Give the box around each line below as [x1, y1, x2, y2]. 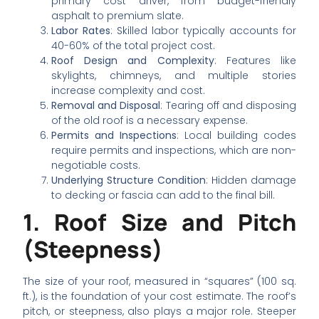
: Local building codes [177, 128, 296, 142]
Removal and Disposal [51, 98, 161, 113]
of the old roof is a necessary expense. [51, 113, 249, 127]
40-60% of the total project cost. [51, 38, 216, 53]
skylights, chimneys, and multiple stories [51, 68, 296, 83]
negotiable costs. [51, 158, 141, 172]
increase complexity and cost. [51, 83, 206, 98]
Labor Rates [51, 23, 111, 38]
